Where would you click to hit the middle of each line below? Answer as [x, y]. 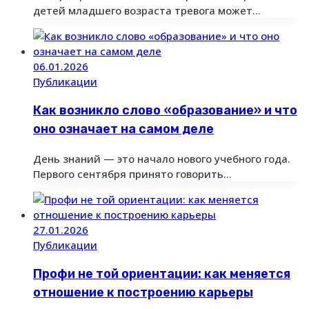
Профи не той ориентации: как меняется [162, 273]
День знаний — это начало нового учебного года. [162, 158]
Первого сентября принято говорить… [132, 173]
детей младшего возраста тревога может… [147, 10]
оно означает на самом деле [123, 129]
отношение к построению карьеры [143, 292]
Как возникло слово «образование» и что [165, 110]
